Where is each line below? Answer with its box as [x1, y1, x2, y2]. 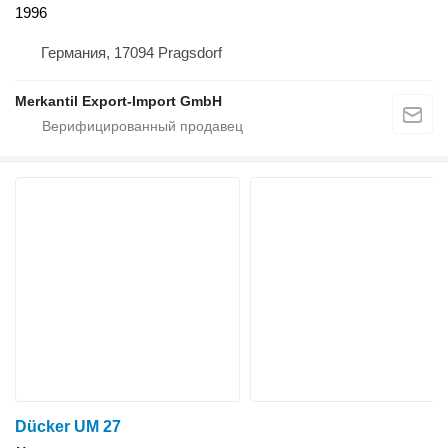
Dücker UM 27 [15, 417, 121, 435]
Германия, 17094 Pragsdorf [41, 43, 222, 61]
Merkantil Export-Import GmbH [15, 92, 222, 109]
